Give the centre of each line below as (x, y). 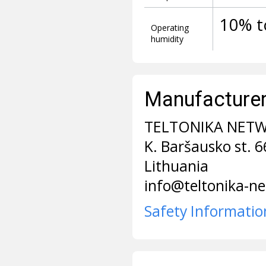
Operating (170, 28)
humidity (167, 39)
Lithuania (177, 166)
